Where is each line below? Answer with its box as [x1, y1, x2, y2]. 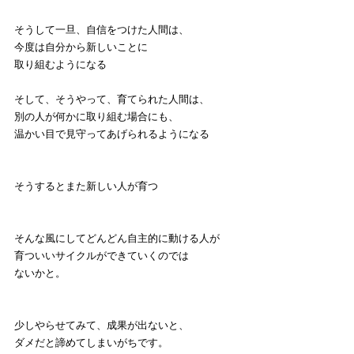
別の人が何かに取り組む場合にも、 [14, 111, 179, 123]
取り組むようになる [14, 58, 107, 71]
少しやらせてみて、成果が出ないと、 [14, 319, 189, 332]
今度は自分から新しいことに [14, 41, 148, 54]
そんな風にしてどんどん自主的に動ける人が [14, 232, 220, 245]
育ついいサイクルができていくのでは [14, 250, 189, 262]
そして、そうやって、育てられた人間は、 [14, 93, 209, 106]
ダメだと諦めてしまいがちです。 [14, 337, 168, 349]
